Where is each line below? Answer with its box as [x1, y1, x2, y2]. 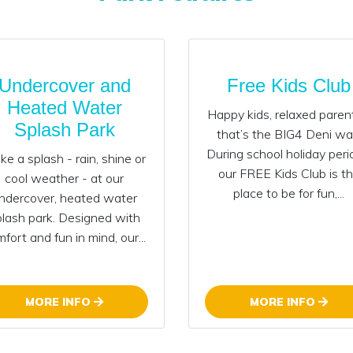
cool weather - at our [5, 169, 124, 186]
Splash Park [13, 118, 115, 140]
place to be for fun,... [233, 184, 344, 201]
